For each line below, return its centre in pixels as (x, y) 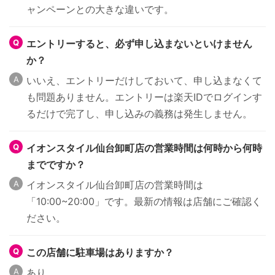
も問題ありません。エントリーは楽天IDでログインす (144, 97)
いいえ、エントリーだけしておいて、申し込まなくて (144, 81)
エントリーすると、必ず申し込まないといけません (139, 44)
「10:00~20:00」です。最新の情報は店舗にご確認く (144, 202)
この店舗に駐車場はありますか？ (100, 253)
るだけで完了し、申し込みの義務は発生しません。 (139, 114)
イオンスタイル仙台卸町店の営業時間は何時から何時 (144, 148)
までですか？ (56, 165)
